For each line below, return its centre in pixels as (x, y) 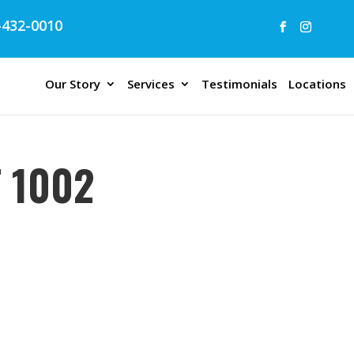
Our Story (72, 84)
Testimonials (239, 84)
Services (151, 84)
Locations (317, 84)
